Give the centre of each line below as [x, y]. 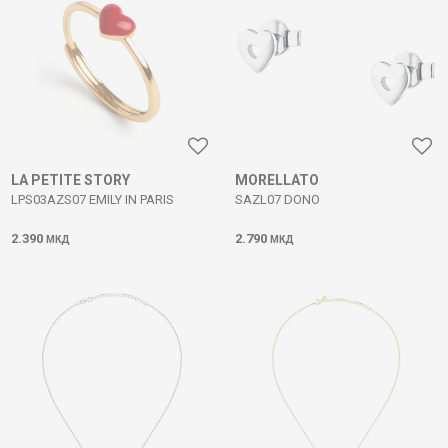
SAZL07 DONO [277, 199]
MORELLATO [277, 180]
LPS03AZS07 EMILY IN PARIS [92, 199]
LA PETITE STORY [70, 180]
